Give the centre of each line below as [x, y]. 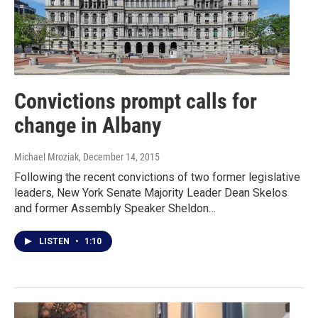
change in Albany [88, 126]
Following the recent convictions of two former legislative [157, 177]
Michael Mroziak [46, 157]
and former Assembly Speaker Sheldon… [115, 209]
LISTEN [55, 242]
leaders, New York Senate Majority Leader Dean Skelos [151, 193]
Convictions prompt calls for [136, 102]
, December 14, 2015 [119, 157]
